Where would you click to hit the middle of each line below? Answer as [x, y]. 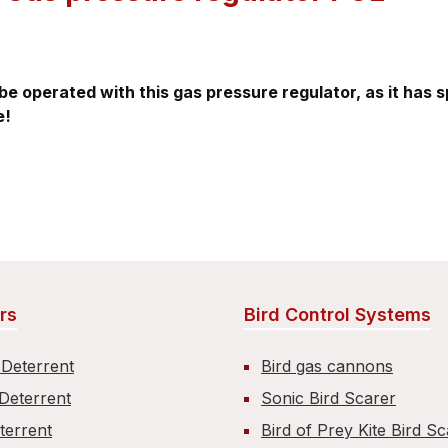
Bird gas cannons [327, 366]
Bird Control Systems [337, 314]
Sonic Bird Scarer [328, 398]
